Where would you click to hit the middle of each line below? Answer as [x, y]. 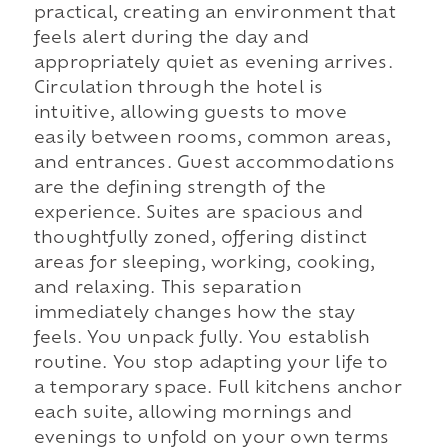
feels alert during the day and [171, 38]
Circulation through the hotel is [178, 88]
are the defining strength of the [180, 188]
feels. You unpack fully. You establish [202, 338]
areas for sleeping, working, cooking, [204, 263]
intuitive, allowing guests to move [190, 113]
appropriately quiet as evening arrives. [213, 63]
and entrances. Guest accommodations [214, 163]
